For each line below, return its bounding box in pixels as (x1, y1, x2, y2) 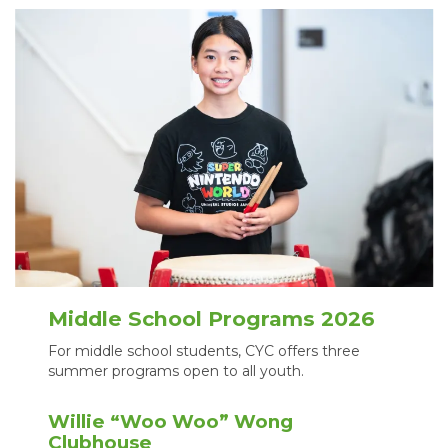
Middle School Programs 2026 (48, 306, 376, 332)
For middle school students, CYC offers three (48, 341, 361, 360)
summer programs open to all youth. (48, 361, 305, 380)
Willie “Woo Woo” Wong (48, 409, 294, 433)
